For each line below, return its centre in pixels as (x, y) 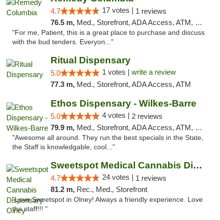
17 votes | (119, 10)
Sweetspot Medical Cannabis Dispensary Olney (197, 165)
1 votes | (117, 72)
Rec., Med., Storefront (112, 189)
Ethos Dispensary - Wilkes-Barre (123, 103)
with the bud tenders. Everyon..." (63, 42)
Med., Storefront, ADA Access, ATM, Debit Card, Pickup (136, 22)
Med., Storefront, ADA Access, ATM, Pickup (136, 127)
